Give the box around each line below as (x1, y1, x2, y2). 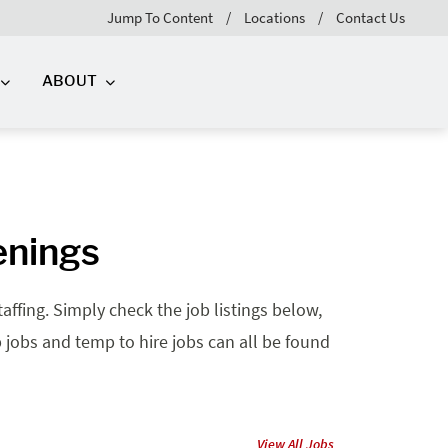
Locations (244, 7, 305, 27)
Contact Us (336, 7, 405, 27)
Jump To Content (107, 7, 213, 27)
